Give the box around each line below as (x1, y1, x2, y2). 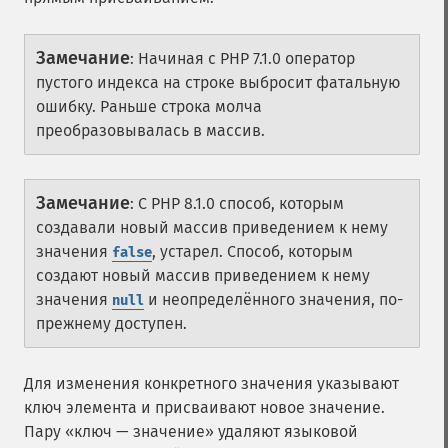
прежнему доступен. (36, 314, 187, 333)
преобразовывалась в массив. (36, 121, 265, 140)
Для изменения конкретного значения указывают (24, 374, 399, 393)
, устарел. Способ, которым (152, 242, 353, 261)
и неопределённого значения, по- (144, 290, 403, 309)
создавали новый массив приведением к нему (36, 218, 388, 237)
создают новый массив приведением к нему (36, 266, 370, 285)
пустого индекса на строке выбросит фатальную (36, 73, 400, 92)
